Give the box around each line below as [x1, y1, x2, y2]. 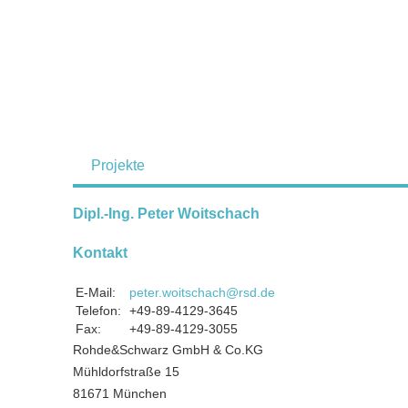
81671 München [73, 386, 167, 401]
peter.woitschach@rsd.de [129, 285, 275, 300]
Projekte [91, 158, 145, 173]
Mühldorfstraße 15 [73, 364, 179, 379]
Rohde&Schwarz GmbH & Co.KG [73, 342, 263, 357]
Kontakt [73, 245, 127, 260]
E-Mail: [76, 285, 116, 300]
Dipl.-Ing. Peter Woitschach [73, 206, 260, 221]
